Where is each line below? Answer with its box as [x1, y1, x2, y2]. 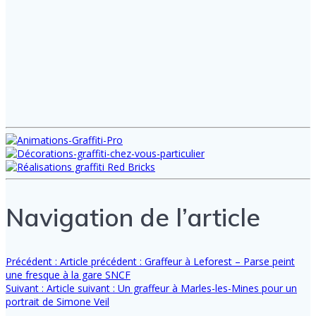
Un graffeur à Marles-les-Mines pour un [118, 281, 297, 296]
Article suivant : [47, 281, 115, 296]
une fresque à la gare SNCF [6, 268, 130, 282]
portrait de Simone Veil [6, 295, 109, 309]
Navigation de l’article [6, 202, 260, 233]
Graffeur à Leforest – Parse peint [145, 255, 295, 269]
